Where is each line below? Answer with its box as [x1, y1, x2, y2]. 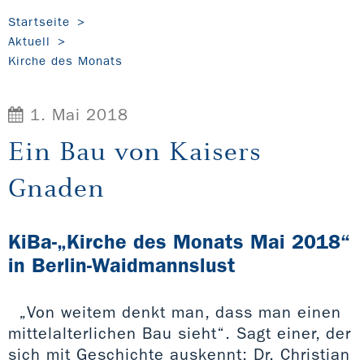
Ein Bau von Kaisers [8, 133, 262, 167]
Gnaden [8, 170, 105, 204]
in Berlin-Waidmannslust [8, 253, 236, 277]
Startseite [8, 14, 70, 29]
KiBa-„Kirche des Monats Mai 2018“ [8, 229, 350, 253]
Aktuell [8, 33, 50, 49]
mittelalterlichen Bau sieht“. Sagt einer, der [8, 323, 351, 343]
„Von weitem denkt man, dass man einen [19, 301, 341, 322]
